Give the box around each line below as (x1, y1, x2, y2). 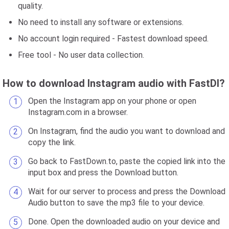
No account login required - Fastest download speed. (18, 34, 209, 43)
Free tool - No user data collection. (18, 50, 144, 60)
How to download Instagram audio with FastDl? (3, 77, 225, 89)
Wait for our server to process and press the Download (28, 187, 225, 196)
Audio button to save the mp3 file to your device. (28, 198, 204, 208)
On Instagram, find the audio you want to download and (28, 126, 225, 136)
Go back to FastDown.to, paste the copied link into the (28, 156, 225, 166)
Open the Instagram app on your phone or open (28, 96, 196, 106)
